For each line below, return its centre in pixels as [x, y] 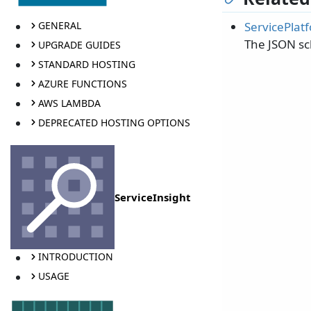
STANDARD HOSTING [86, 64]
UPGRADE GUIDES [79, 44]
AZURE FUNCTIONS [82, 83]
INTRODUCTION [75, 257]
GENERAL [59, 26]
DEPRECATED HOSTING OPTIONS [114, 122]
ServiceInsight [153, 197]
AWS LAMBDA [69, 103]
